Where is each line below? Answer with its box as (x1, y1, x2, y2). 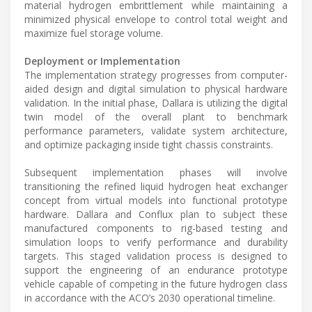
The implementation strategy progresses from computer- (24, 68, 288, 81)
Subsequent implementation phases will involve (24, 165, 288, 179)
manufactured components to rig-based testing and (24, 221, 288, 235)
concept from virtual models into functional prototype (24, 193, 288, 207)
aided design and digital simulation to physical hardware (24, 81, 288, 95)
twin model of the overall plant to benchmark (24, 109, 288, 123)
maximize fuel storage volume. (24, 26, 163, 40)
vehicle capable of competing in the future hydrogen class (24, 276, 288, 290)
